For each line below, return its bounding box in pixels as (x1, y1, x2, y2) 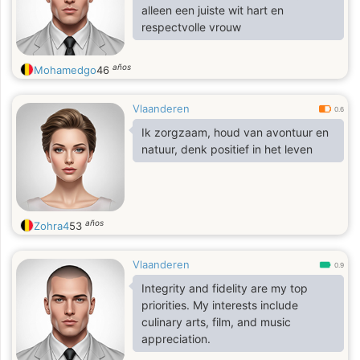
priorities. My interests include (141, 298, 193, 312)
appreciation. (141, 332, 211, 346)
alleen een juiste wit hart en (141, 3, 284, 17)
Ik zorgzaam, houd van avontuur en (141, 125, 329, 139)
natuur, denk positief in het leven (141, 142, 313, 156)
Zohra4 (34, 219, 69, 232)
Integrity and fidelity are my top (141, 281, 308, 295)
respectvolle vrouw (141, 20, 241, 34)
